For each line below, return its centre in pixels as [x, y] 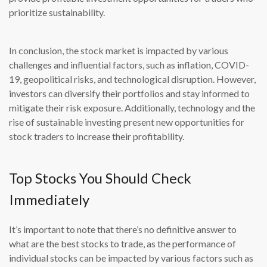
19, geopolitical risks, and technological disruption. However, [132, 79]
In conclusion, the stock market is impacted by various [119, 51]
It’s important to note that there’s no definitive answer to [123, 229]
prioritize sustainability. [57, 13]
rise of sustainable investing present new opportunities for [127, 122]
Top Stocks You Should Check [100, 178]
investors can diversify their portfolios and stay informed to [129, 94]
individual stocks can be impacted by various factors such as [131, 258]
